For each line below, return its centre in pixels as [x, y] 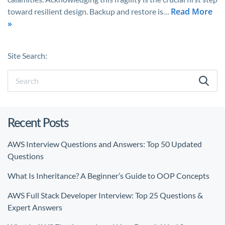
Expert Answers [36, 207]
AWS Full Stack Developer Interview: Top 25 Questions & [105, 195]
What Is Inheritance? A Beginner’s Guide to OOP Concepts [108, 176]
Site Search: [27, 55]
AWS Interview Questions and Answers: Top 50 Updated [105, 144]
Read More [192, 12]
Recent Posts [38, 122]
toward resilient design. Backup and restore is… [89, 11]
